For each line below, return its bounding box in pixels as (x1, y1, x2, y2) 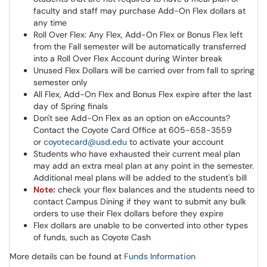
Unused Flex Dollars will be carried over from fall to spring (33, 65, 254, 76)
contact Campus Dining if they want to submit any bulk (33, 196, 246, 207)
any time (33, 17, 67, 28)
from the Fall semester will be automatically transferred (33, 41, 246, 52)
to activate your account (127, 136, 223, 147)
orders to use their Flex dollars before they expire (33, 208, 223, 219)
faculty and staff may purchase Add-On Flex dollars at (33, 5, 246, 16)
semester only (33, 77, 88, 88)
